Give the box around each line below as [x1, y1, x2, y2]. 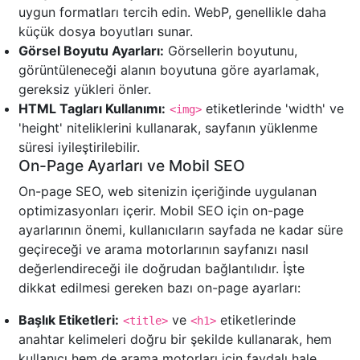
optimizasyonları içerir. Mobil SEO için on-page [18, 202, 304, 219]
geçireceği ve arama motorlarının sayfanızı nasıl [18, 241, 309, 258]
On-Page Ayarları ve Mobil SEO [18, 156, 245, 176]
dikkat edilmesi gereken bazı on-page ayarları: [18, 280, 301, 297]
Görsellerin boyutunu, [164, 43, 297, 59]
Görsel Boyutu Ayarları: [18, 43, 164, 59]
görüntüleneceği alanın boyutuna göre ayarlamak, [18, 62, 319, 79]
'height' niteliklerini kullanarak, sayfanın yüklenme [18, 120, 317, 137]
